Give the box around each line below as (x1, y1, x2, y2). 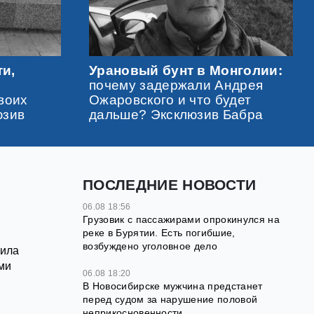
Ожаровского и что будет (89, 92, 252, 107)
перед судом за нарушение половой (83, 293, 258, 305)
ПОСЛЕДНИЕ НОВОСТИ (83, 176, 257, 193)
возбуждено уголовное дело (83, 240, 218, 252)
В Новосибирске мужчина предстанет (83, 280, 263, 292)
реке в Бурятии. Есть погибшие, (83, 226, 235, 238)
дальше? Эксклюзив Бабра (89, 107, 264, 122)
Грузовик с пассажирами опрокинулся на (83, 213, 280, 225)
